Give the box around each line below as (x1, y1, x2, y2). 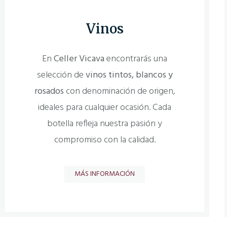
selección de (36, 68, 86, 83)
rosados (34, 84, 64, 99)
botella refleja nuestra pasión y (47, 117, 163, 132)
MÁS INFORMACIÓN (74, 168, 135, 180)
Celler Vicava (54, 52, 105, 67)
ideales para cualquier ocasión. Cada (38, 100, 172, 116)
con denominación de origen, (63, 84, 175, 99)
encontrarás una (104, 52, 168, 67)
